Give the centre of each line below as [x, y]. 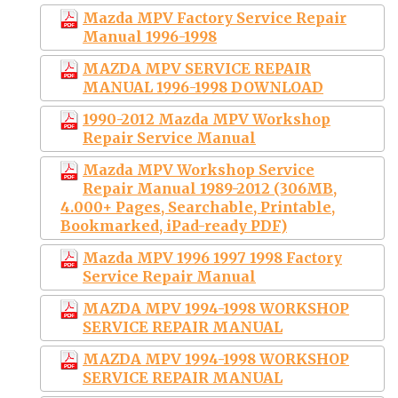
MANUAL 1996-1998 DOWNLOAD [203, 87]
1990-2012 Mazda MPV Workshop [207, 119]
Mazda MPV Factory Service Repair [215, 17]
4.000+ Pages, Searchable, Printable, [198, 207]
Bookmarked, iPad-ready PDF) [174, 225]
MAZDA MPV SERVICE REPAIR [197, 68]
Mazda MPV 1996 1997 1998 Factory [212, 257]
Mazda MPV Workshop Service [199, 169]
